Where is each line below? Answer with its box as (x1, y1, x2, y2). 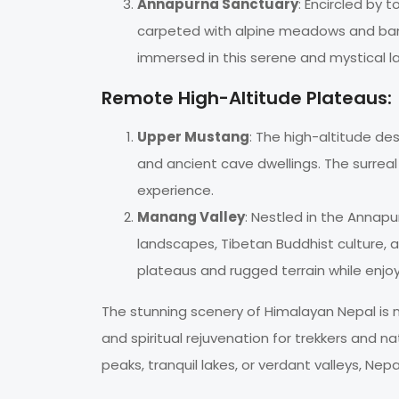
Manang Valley (137, 208, 245, 227)
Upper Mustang (137, 127, 249, 147)
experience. (137, 181, 214, 200)
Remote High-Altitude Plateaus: (102, 85, 392, 111)
